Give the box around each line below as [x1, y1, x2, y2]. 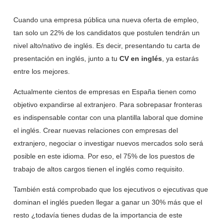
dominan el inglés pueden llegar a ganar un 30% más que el [13, 198, 202, 207]
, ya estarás [162, 55, 199, 63]
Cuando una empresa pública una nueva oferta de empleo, [13, 16, 199, 24]
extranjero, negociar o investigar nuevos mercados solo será [13, 139, 203, 148]
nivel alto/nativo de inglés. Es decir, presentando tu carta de [13, 42, 200, 50]
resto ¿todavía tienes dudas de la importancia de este [13, 211, 182, 220]
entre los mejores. [13, 67, 70, 76]
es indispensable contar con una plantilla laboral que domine [13, 113, 203, 122]
